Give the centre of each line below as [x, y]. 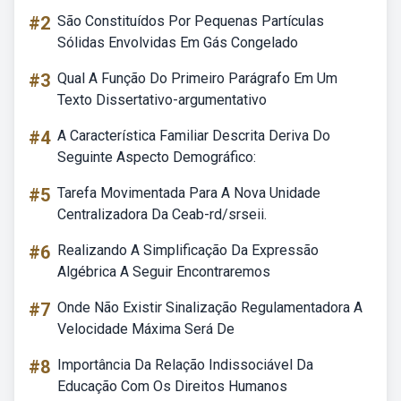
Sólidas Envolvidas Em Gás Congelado [178, 43]
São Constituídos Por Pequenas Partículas [191, 21]
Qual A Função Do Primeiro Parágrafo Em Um [197, 78]
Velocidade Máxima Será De [146, 329]
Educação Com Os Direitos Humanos [172, 386]
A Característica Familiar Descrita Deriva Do [194, 136]
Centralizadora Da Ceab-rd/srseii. [162, 214]
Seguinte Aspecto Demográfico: [157, 157]
